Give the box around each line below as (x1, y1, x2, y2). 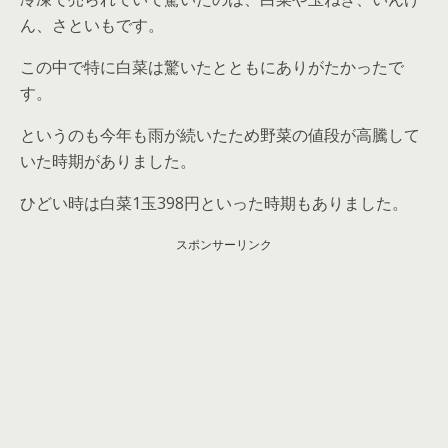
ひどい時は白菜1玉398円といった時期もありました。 (20, 191, 408, 214)
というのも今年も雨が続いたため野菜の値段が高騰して (20, 123, 420, 146)
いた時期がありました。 (20, 149, 196, 172)
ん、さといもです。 (20, 13, 164, 36)
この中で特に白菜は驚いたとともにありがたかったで (20, 55, 404, 78)
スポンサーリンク (176, 235, 272, 253)
